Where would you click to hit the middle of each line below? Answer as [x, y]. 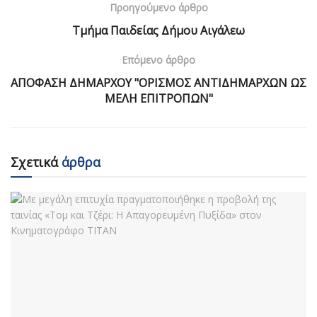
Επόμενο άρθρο [158, 60]
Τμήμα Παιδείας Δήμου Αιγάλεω [158, 31]
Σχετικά [34, 162]
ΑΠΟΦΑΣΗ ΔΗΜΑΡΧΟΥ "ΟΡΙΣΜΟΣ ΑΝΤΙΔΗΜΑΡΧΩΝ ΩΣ [158, 83]
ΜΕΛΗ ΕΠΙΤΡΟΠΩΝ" [158, 99]
